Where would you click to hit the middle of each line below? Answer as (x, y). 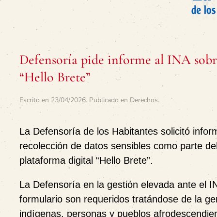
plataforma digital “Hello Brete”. (86, 160)
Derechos (144, 100)
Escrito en (35, 100)
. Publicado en (108, 100)
